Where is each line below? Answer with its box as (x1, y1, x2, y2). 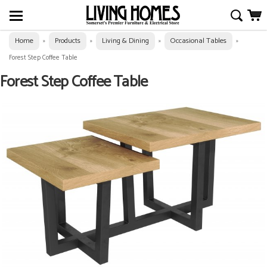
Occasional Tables (170, 35, 226, 47)
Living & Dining (102, 35, 149, 47)
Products (55, 35, 80, 47)
